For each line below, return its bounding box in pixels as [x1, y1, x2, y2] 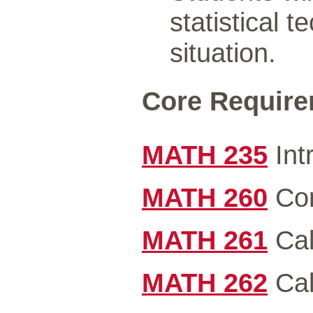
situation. [170, 38, 276, 68]
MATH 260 [142, 182, 268, 212]
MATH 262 [142, 268, 268, 298]
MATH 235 [142, 140, 268, 170]
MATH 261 [142, 225, 268, 255]
